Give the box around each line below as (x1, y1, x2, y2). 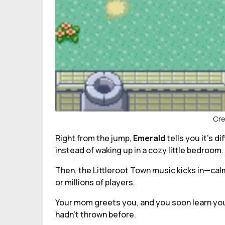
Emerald (133, 133, 167, 144)
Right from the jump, (55, 133, 133, 144)
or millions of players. (55, 177, 135, 188)
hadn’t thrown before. (55, 209, 136, 220)
